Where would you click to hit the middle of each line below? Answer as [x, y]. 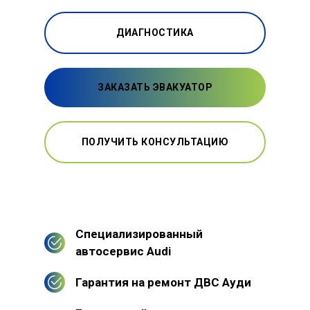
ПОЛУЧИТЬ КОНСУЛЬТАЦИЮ [155, 142]
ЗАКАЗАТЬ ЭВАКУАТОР [155, 87]
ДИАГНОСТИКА [155, 32]
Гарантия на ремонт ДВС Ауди [163, 282]
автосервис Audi [123, 251]
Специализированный [139, 234]
